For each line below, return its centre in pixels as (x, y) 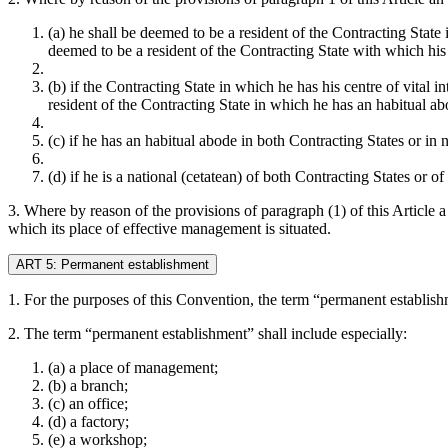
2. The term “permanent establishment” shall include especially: (207, 333)
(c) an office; (88, 403)
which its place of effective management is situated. (169, 228)
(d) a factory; (88, 421)
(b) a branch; (88, 385)
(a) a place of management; (133, 367)
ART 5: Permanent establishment (112, 264)
